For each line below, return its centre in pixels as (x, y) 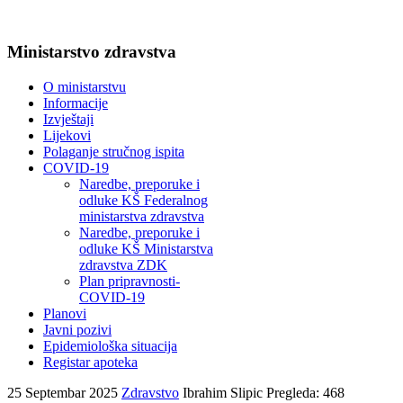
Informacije (76, 103)
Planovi (65, 313)
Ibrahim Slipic (223, 392)
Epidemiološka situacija (110, 345)
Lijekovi (67, 135)
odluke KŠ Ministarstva (146, 248)
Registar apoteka (90, 362)
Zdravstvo (150, 392)
